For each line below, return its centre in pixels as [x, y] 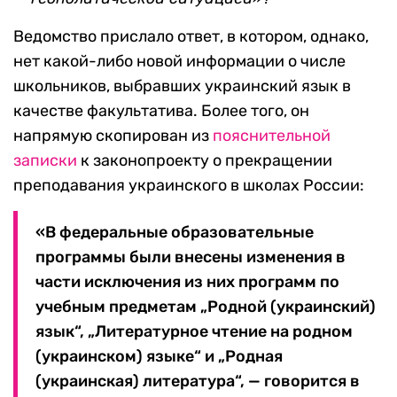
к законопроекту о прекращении [205, 161]
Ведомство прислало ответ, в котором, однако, [191, 37]
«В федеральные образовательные [175, 233]
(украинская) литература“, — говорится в [198, 381]
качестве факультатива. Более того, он [161, 111]
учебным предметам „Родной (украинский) [206, 307]
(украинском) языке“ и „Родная [159, 357]
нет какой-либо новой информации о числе [179, 62]
